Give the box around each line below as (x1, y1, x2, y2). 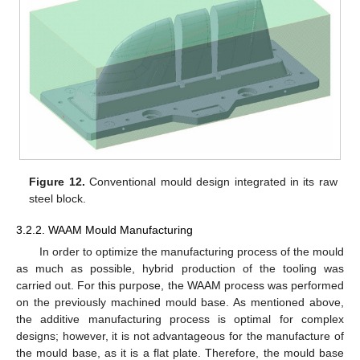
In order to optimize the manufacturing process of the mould (39, 244, 344, 258)
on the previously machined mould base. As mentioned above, (16, 295, 344, 309)
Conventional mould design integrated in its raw (84, 175, 337, 189)
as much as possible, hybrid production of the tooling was (16, 261, 344, 275)
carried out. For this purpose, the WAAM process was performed (16, 278, 344, 292)
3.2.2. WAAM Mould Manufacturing (16, 223, 193, 236)
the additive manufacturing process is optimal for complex (16, 312, 344, 325)
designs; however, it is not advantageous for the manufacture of (16, 329, 344, 342)
